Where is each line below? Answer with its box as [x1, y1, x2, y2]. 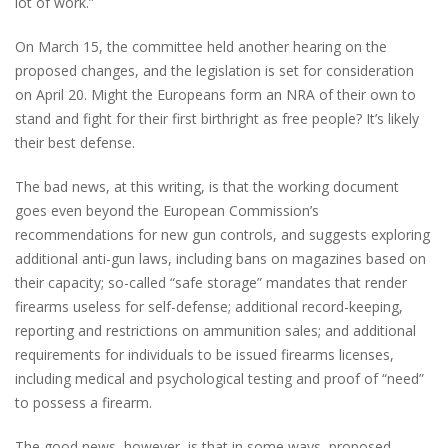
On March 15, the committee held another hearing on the [15, 36, 387, 56]
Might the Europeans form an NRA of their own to [91, 84, 416, 104]
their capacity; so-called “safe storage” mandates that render [15, 272, 407, 292]
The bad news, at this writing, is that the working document [15, 176, 399, 196]
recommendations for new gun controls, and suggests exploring [15, 224, 430, 244]
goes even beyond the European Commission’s [15, 200, 319, 220]
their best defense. [15, 132, 135, 152]
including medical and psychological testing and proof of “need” [15, 368, 424, 388]
